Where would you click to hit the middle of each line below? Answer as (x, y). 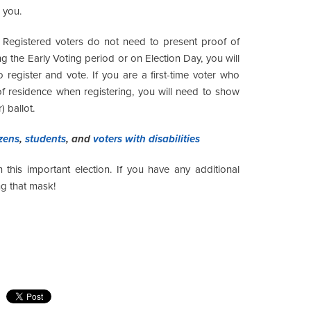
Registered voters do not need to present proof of (121, 41)
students (45, 138)
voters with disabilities (146, 138)
